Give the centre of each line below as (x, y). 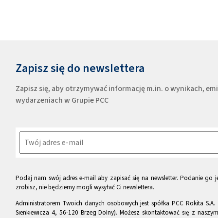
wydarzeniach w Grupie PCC (62, 100)
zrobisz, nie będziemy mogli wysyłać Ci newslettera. (85, 187)
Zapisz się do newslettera (80, 68)
